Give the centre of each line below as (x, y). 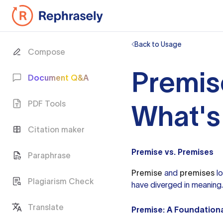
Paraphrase (49, 155)
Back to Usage (158, 44)
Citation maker (56, 129)
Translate (46, 207)
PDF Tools (47, 104)
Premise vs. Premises (172, 152)
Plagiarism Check (61, 181)
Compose (47, 52)
